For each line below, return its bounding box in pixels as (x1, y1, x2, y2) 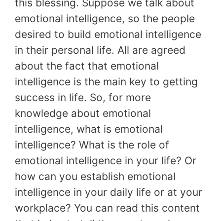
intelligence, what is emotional (15, 123, 163, 136)
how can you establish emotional (15, 170, 176, 183)
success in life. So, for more (15, 91, 151, 104)
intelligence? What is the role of (15, 139, 169, 151)
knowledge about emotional (15, 107, 151, 120)
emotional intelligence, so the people (15, 12, 195, 25)
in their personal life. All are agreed (15, 44, 185, 57)
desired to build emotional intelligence (15, 28, 201, 41)
